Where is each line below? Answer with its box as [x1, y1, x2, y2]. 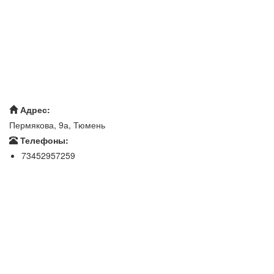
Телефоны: [18, 133, 68, 146]
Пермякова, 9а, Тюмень [9, 118, 105, 131]
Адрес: [18, 103, 50, 116]
